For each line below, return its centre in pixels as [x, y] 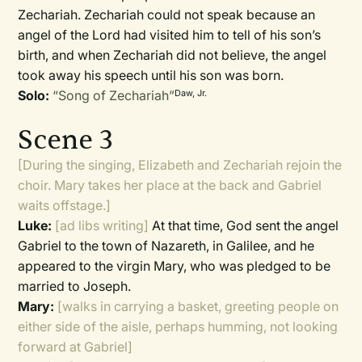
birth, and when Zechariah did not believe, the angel [173, 55]
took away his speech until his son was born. [151, 75]
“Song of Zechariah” [114, 95]
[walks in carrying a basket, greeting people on [198, 306]
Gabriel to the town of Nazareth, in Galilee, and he [166, 246]
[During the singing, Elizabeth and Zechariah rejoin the [180, 165]
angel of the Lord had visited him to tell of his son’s [170, 35]
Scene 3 [65, 140]
